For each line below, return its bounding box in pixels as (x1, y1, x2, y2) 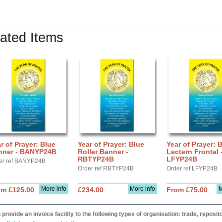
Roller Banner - (78, 148, 128, 156)
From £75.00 (166, 186, 208, 194)
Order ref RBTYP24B (78, 165, 134, 172)
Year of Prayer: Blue (78, 140, 144, 148)
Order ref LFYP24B (166, 165, 218, 172)
